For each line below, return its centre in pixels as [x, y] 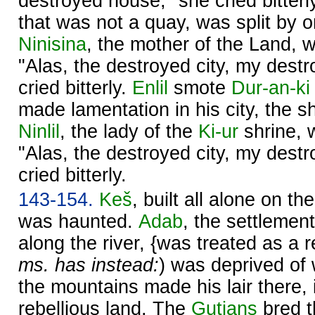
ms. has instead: [89, 265]
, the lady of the [129, 131]
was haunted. [78, 221]
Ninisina [52, 44]
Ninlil [39, 131]
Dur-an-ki [271, 88]
